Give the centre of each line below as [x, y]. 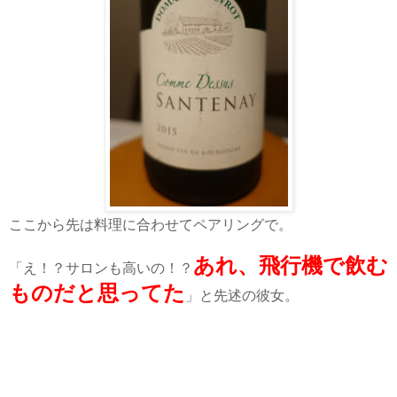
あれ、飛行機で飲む [291, 265]
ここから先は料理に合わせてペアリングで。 [151, 224]
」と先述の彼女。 [242, 295]
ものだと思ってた [97, 292]
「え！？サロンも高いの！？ [101, 268]
